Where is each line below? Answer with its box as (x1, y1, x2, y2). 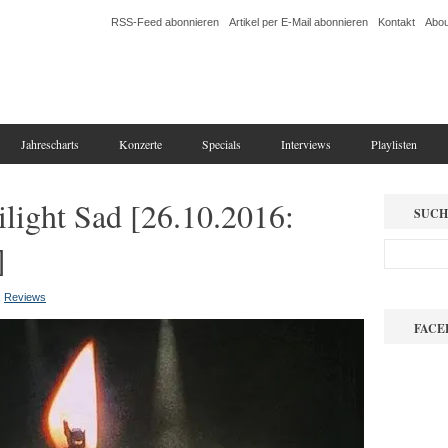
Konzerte (119, 136, 162, 152)
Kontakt (378, 16, 415, 28)
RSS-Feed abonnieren (111, 16, 219, 28)
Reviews (4, 291, 46, 303)
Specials (202, 136, 241, 152)
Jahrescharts (21, 136, 79, 152)
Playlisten (371, 136, 417, 152)
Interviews (281, 136, 331, 152)
